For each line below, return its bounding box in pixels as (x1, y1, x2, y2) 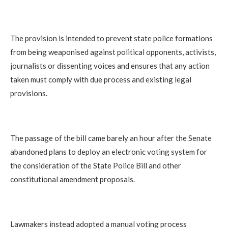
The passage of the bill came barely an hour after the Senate (10, 133, 212, 143)
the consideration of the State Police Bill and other (10, 161, 181, 170)
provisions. (10, 89, 47, 98)
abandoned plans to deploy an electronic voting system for (10, 147, 207, 157)
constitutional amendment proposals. (10, 175, 135, 184)
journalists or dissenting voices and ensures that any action (10, 61, 210, 71)
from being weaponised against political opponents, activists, (10, 47, 216, 57)
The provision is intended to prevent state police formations (10, 34, 213, 43)
